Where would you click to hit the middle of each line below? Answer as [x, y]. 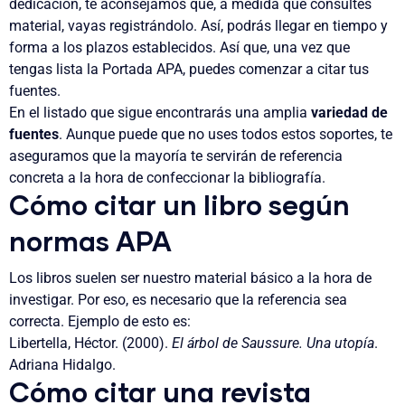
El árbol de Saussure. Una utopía [273, 343]
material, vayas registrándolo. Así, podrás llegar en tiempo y [198, 26]
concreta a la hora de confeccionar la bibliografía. [167, 178]
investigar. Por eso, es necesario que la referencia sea [178, 299]
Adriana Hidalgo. [64, 364]
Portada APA [142, 70]
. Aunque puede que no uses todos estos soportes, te [226, 135]
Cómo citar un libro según [179, 207]
